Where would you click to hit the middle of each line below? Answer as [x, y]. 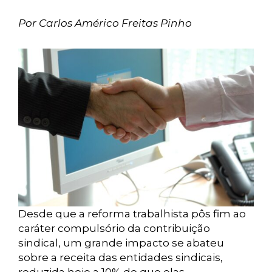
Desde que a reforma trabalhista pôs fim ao [132, 214]
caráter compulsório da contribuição [114, 228]
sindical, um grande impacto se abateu [121, 243]
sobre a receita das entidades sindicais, [121, 257]
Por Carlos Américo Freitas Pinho [105, 23]
